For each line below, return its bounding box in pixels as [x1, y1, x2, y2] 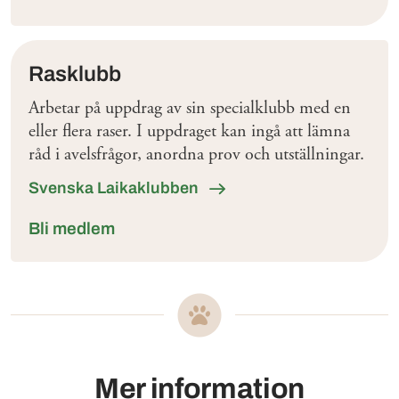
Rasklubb [28, 62, 121, 86]
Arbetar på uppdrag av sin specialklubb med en [28, 97, 351, 120]
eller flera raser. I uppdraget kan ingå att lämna [28, 120, 350, 143]
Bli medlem [40, 219, 115, 239]
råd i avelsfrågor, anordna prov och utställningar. [28, 143, 364, 167]
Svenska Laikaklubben [28, 179, 202, 198]
